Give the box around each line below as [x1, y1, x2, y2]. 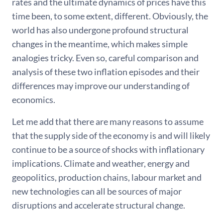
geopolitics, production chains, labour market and [12, 172, 202, 183]
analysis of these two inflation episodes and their [12, 66, 200, 77]
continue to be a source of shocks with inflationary [12, 144, 205, 155]
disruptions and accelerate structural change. [12, 200, 185, 211]
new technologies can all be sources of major [12, 186, 182, 197]
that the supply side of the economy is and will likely [12, 130, 210, 141]
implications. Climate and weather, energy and [12, 158, 190, 169]
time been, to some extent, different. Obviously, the [12, 10, 208, 21]
